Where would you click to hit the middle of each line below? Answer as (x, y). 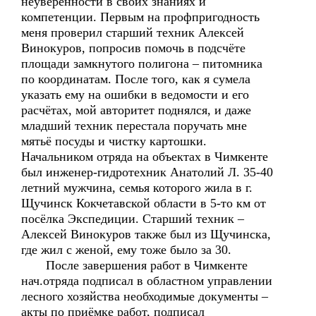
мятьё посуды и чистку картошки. (114, 141)
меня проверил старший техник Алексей (133, 32)
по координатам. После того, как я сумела (136, 79)
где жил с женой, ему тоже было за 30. (126, 250)
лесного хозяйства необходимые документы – (145, 296)
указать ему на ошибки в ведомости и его (135, 95)
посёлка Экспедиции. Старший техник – (133, 219)
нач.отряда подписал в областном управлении (147, 281)
